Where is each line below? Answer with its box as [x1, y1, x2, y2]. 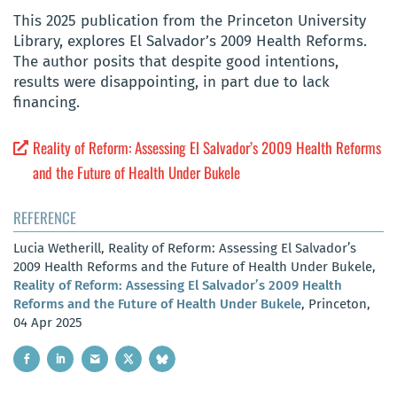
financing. [13, 93, 80, 113]
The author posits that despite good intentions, [13, 52, 339, 72]
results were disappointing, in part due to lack [13, 73, 330, 92]
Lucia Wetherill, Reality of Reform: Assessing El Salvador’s [13, 239, 356, 256]
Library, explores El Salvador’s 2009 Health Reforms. [13, 32, 367, 51]
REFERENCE [13, 206, 76, 229]
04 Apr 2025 [13, 314, 82, 331]
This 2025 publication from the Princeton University [13, 12, 366, 31]
